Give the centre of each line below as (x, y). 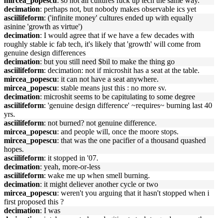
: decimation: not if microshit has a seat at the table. (122, 70)
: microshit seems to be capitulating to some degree (118, 97)
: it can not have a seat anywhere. (108, 79)
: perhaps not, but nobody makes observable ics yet (118, 9)
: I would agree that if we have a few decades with (117, 35)
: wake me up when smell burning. (97, 175)
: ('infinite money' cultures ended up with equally (118, 18)
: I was (50, 210)
